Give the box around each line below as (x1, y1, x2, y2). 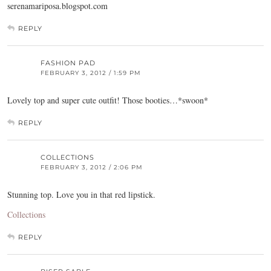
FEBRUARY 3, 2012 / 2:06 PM (41, 163, 143, 172)
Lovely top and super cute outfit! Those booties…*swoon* (7, 94, 208, 106)
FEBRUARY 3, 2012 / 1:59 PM (41, 69, 141, 77)
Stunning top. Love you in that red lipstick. (7, 189, 155, 201)
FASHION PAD (41, 59, 96, 68)
